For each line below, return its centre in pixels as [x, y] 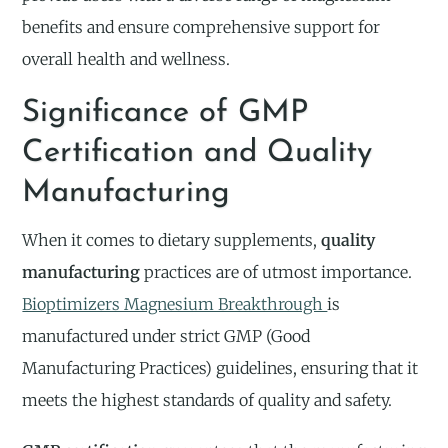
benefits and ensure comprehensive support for [201, 27]
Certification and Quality [197, 154]
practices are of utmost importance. [276, 272]
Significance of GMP [165, 114]
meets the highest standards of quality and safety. [207, 400]
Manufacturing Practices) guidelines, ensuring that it [220, 368]
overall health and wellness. [126, 59]
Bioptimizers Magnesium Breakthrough [175, 304]
